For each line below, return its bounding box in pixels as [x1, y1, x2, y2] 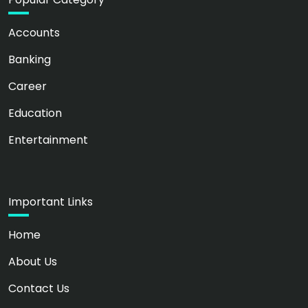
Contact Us [8, 280, 69, 297]
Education [8, 105, 62, 122]
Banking [8, 52, 51, 68]
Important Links [8, 194, 93, 210]
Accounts [8, 25, 60, 41]
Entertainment [8, 132, 88, 148]
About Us [8, 254, 57, 270]
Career [8, 78, 47, 95]
